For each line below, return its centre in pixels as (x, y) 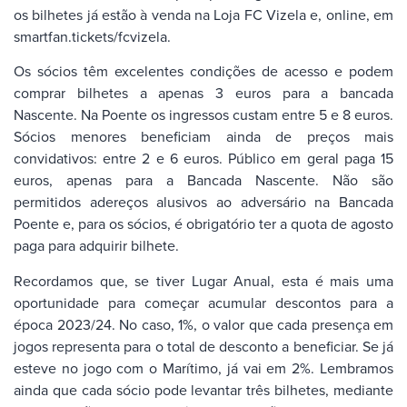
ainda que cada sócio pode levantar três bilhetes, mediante (203, 389)
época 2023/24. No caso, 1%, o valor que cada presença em (203, 324)
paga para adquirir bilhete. (96, 246)
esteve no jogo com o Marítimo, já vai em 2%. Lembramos (203, 367)
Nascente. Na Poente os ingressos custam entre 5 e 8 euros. (203, 115)
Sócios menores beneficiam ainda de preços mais (203, 137)
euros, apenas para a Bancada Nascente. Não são (203, 180)
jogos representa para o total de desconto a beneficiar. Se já (203, 346)
